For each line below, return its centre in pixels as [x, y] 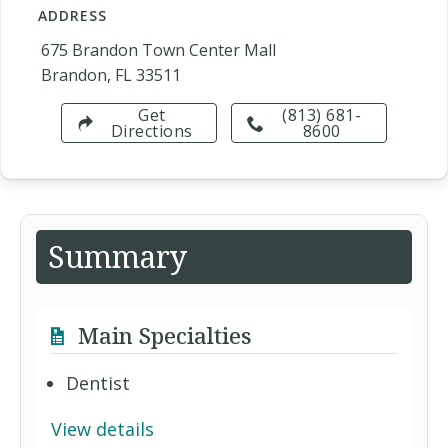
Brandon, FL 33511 [111, 75]
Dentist [98, 383]
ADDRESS [72, 15]
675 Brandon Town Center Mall [158, 50]
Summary [117, 256]
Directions [151, 131]
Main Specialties [162, 335]
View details [102, 429]
